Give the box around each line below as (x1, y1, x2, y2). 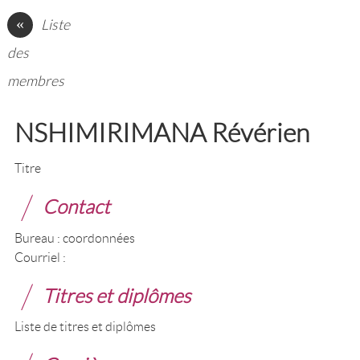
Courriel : (14, 250, 66, 264)
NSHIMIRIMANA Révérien (14, 119, 309, 148)
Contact (42, 197, 110, 218)
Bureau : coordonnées (14, 231, 135, 245)
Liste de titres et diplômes (14, 320, 156, 334)
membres (6, 73, 64, 89)
